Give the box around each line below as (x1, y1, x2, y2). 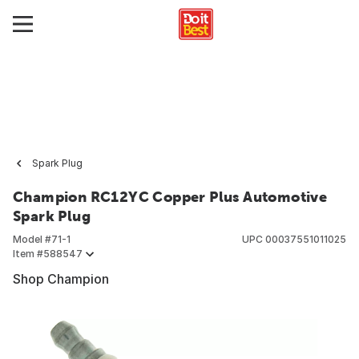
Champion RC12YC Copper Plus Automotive (13, 188, 328, 205)
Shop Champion (13, 271, 109, 287)
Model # (13, 233, 51, 245)
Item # (13, 248, 43, 260)
